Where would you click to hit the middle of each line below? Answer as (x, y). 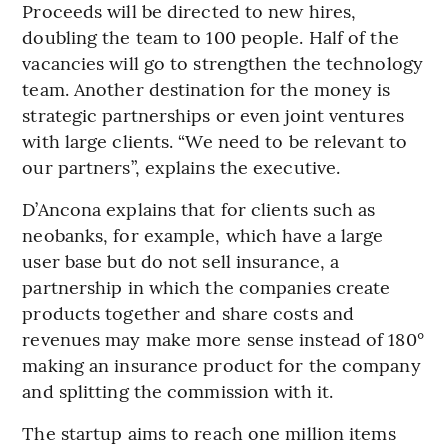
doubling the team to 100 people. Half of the (210, 36)
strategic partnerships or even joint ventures (213, 114)
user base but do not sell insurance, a (181, 260)
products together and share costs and (188, 312)
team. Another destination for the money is (206, 88)
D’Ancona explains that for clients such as (199, 208)
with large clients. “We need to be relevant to (214, 140)
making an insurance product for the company (221, 364)
